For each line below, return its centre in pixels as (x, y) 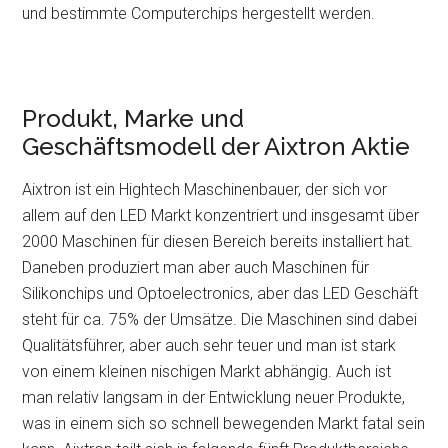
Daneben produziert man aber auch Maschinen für (196, 267)
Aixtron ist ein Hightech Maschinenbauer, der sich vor (205, 189)
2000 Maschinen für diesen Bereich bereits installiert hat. (218, 241)
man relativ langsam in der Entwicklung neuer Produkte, (214, 397)
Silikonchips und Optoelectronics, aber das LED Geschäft (220, 293)
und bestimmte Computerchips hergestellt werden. (199, 13)
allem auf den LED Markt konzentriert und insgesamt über (221, 215)
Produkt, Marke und (133, 118)
